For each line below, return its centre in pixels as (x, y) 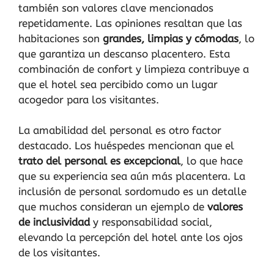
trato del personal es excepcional (99, 161)
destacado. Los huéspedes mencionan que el (126, 146)
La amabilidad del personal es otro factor (120, 131)
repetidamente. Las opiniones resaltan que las (130, 23)
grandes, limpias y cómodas (171, 38)
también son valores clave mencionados (116, 8)
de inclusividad (54, 222)
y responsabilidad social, (151, 222)
